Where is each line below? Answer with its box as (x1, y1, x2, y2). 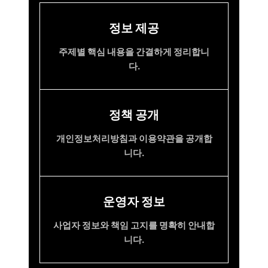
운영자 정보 (103, 194, 165, 209)
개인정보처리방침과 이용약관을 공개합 (56, 133, 212, 144)
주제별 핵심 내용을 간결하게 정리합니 (59, 46, 209, 57)
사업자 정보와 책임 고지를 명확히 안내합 (53, 220, 215, 231)
